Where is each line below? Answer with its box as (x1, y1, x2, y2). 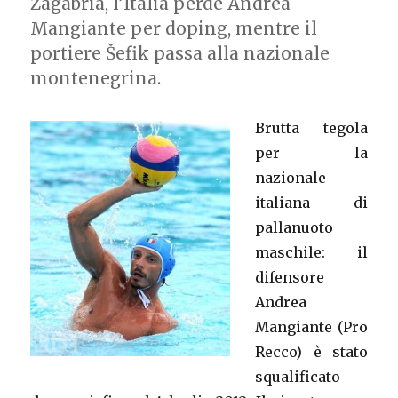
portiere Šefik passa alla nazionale (30, 43, 330, 64)
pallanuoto (255, 219, 334, 236)
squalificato (255, 368, 341, 386)
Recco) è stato (255, 343, 368, 361)
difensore (255, 268, 325, 286)
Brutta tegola (255, 119, 368, 137)
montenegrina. (30, 68, 162, 89)
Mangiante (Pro (255, 318, 368, 336)
